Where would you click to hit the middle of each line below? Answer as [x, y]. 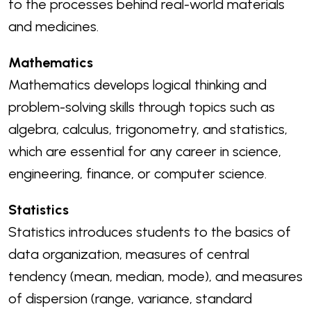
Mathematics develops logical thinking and [137, 85]
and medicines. [53, 27]
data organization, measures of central [129, 254]
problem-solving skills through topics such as [142, 107]
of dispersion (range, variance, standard [130, 299]
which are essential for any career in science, [145, 152]
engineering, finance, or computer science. [137, 174]
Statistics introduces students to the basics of [150, 232]
